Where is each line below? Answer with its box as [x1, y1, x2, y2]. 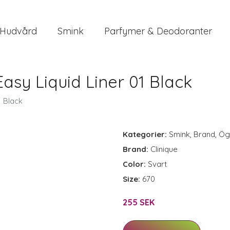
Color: [123, 159, 148, 169]
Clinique [150, 144, 178, 154]
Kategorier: [123, 129, 167, 139]
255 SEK [123, 197, 155, 207]
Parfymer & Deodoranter [104, 25, 212, 37]
